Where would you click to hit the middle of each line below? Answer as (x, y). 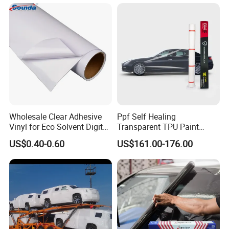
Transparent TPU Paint (158, 127)
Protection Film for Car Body (168, 137)
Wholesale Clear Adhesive (56, 116)
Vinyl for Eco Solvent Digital (60, 127)
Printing (24, 137)
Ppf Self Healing (146, 116)
